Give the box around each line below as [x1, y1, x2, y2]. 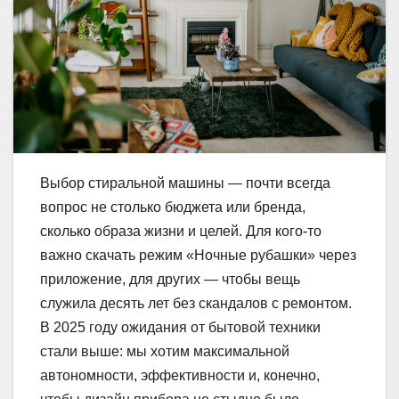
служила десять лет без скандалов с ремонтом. [40, 295, 352, 311]
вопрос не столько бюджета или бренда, [40, 199, 305, 215]
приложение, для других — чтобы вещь [40, 271, 300, 287]
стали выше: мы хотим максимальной [40, 343, 289, 359]
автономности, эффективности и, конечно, [40, 367, 320, 383]
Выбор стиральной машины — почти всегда [40, 175, 330, 191]
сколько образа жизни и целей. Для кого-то [40, 223, 322, 239]
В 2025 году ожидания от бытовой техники [40, 319, 321, 335]
